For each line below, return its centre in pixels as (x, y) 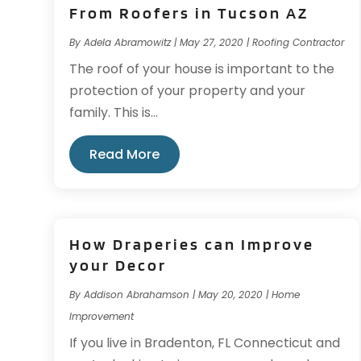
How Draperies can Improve (192, 244)
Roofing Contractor (299, 43)
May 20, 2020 (231, 294)
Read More (125, 155)
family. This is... (114, 113)
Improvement (102, 316)
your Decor (118, 265)
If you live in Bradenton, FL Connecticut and (205, 342)
